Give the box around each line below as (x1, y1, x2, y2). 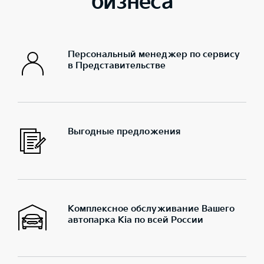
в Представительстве (68, 60, 166, 71)
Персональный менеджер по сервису (68, 48, 240, 60)
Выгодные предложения (68, 126, 180, 137)
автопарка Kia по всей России (68, 214, 203, 226)
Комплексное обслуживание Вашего (68, 203, 235, 214)
